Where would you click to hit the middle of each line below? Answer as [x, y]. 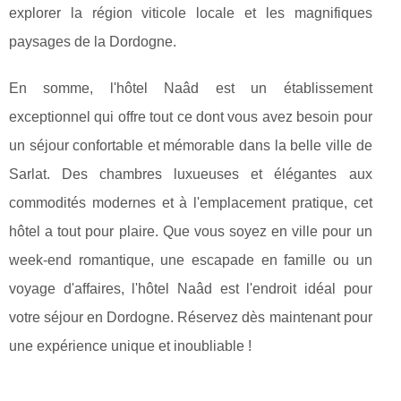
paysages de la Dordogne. [93, 41]
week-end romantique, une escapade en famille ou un [191, 260]
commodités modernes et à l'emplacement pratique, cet [191, 202]
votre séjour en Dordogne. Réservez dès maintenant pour [191, 317]
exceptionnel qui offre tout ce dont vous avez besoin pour [191, 116]
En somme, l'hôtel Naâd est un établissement [191, 88]
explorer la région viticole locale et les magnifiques [191, 13]
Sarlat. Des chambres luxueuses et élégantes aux [191, 174]
